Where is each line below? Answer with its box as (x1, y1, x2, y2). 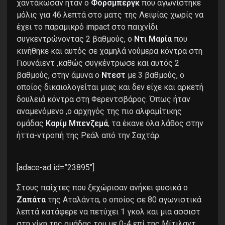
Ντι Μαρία (134, 34, 172, 44)
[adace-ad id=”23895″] (17, 162, 94, 172)
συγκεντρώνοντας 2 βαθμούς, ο (17, 34, 134, 44)
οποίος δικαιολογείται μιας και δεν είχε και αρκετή (17, 82, 203, 92)
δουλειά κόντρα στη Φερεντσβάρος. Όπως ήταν (17, 94, 190, 104)
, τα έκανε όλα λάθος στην (108, 118, 203, 128)
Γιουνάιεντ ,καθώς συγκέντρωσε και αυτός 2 (17, 58, 179, 68)
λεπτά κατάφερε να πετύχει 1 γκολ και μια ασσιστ (17, 206, 200, 216)
